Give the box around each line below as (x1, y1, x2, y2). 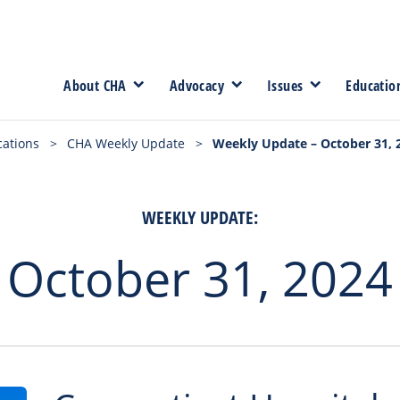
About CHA (63, 75, 127, 96)
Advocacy (169, 75, 224, 96)
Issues (266, 75, 304, 96)
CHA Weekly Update (67, 135, 185, 152)
